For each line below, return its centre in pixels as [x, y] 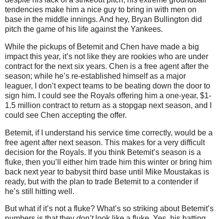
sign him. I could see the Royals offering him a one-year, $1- [108, 95]
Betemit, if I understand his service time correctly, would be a [109, 132]
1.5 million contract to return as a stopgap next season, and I [108, 105]
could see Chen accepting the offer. [66, 115]
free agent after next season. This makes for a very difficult [105, 142]
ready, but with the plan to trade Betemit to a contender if [101, 181]
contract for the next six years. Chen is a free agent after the [107, 66]
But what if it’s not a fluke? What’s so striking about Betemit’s [109, 209]
